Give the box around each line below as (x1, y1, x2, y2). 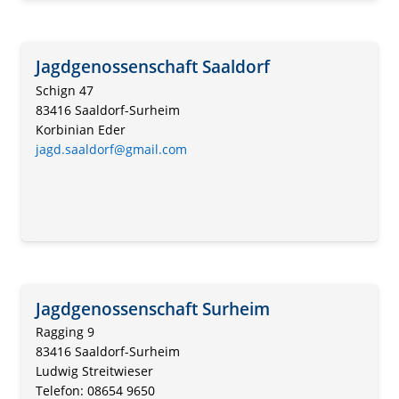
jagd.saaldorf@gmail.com (36, 140, 187, 158)
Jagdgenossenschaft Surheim (36, 296, 270, 321)
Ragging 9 (36, 323, 94, 341)
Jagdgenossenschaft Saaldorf (36, 53, 270, 78)
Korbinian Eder (36, 120, 126, 138)
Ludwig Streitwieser (36, 362, 153, 380)
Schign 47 (36, 81, 94, 99)
